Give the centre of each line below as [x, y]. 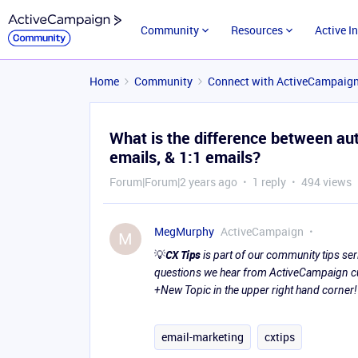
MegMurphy [184, 231]
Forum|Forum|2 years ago [173, 182]
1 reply [269, 182]
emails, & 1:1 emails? [185, 157]
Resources [257, 30]
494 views [326, 182]
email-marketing [203, 337]
